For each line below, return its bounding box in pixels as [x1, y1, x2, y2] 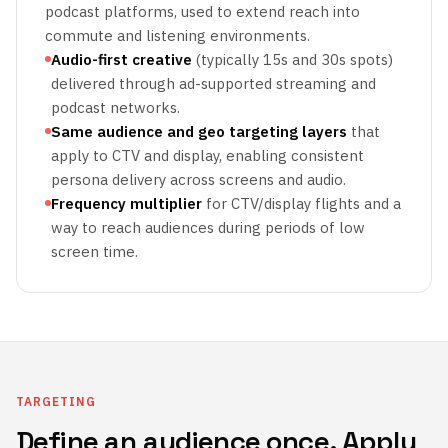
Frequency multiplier [51, 194, 202, 213]
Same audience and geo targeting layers [51, 122, 347, 141]
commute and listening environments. [45, 26, 310, 45]
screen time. [51, 242, 138, 261]
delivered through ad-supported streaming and [51, 74, 376, 93]
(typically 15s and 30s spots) [192, 50, 393, 69]
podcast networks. [51, 98, 180, 117]
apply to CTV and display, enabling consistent [51, 146, 364, 165]
